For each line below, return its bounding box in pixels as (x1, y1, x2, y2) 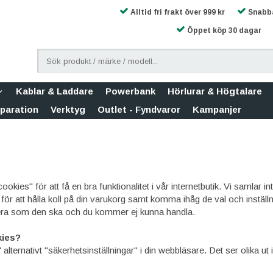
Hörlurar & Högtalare (168, 86, 262, 96)
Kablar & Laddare (16, 86, 93, 96)
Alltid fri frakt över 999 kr (129, 8, 225, 16)
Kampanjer (193, 104, 241, 115)
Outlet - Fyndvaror (97, 104, 180, 115)
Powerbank (105, 86, 155, 96)
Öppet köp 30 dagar (185, 26, 261, 35)
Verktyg (51, 104, 85, 115)
